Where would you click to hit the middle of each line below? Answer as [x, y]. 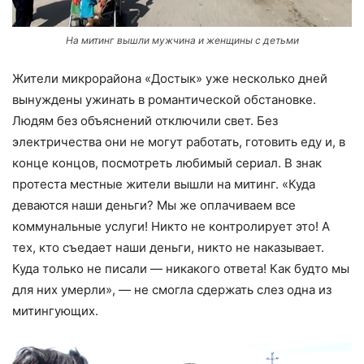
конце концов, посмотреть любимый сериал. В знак [167, 163]
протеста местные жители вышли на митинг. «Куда [164, 184]
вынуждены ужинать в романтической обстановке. [164, 100]
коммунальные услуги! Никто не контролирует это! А [171, 227]
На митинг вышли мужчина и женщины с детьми [182, 41]
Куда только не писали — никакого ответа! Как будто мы [181, 269]
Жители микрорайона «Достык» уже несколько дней [170, 79]
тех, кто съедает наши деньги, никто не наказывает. [168, 248]
